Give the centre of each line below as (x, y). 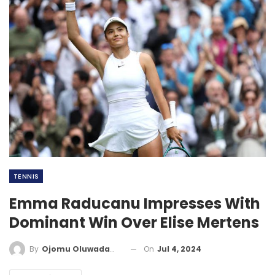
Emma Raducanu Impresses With (135, 203)
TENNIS (26, 176)
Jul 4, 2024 (179, 249)
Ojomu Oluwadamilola (76, 249)
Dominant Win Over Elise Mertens (134, 222)
